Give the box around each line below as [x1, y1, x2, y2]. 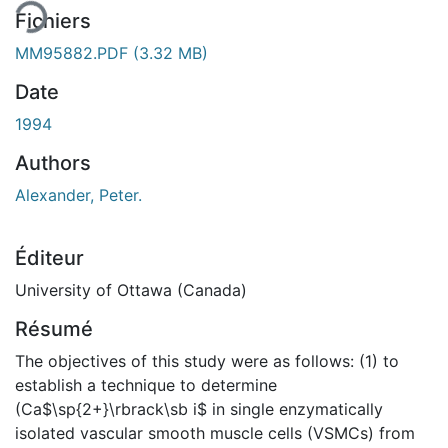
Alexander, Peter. [15, 184, 142, 205]
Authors [15, 150, 91, 175]
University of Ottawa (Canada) [15, 279, 247, 300]
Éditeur [15, 245, 84, 270]
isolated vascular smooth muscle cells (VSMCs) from [15, 422, 415, 443]
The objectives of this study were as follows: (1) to [15, 350, 399, 371]
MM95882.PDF [15, 42, 133, 63]
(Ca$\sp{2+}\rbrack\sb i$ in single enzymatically [15, 398, 383, 419]
